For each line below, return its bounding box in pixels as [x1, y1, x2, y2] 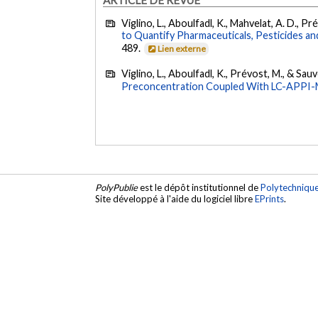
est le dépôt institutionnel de [138, 181, 261, 193]
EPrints [255, 192, 285, 204]
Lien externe [158, 43, 207, 55]
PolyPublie [95, 181, 138, 193]
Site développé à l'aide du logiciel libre [95, 192, 256, 204]
